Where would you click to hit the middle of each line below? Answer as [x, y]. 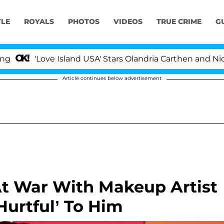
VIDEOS [128, 22]
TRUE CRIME [179, 22]
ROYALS [39, 22]
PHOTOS [83, 22]
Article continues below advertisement [112, 78]
